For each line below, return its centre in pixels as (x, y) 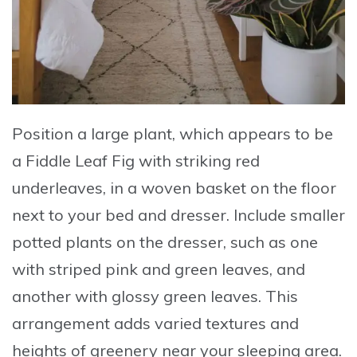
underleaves (57, 188)
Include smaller (289, 215)
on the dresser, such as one (215, 242)
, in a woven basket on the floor (220, 188)
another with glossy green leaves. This (155, 296)
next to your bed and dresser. (123, 215)
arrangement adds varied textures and (155, 324)
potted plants (62, 242)
